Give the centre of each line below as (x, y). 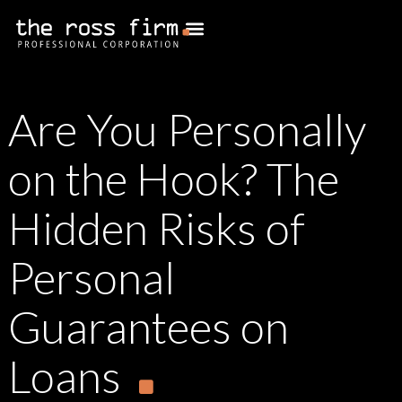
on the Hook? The (174, 179)
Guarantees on (149, 327)
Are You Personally (187, 129)
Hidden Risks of (157, 228)
